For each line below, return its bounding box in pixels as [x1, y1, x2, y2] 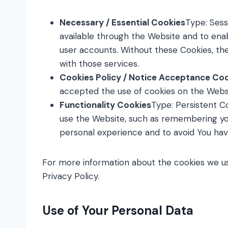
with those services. [60, 58, 139, 69]
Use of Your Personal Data [42, 203, 193, 218]
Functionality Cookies [60, 99, 151, 110]
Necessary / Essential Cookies [60, 17, 185, 28]
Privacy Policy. [42, 170, 99, 182]
